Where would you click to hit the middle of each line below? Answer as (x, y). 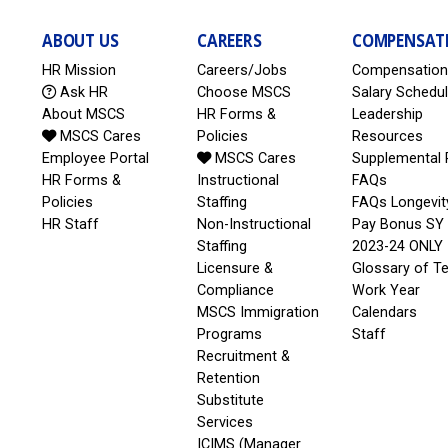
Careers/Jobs (241, 71)
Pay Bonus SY (397, 225)
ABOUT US (80, 40)
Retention (228, 379)
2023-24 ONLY (397, 247)
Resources (387, 137)
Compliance (235, 291)
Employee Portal (95, 159)
